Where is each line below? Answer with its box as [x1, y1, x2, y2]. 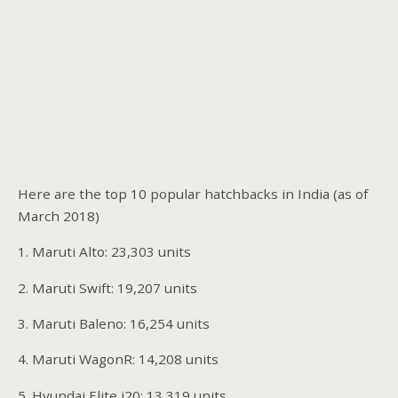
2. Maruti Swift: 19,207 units [18, 278, 197, 297]
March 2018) [18, 207, 99, 226]
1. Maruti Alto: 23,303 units [18, 243, 191, 261]
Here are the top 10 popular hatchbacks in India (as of [18, 185, 368, 203]
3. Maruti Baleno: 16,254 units [18, 314, 210, 333]
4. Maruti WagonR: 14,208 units [18, 350, 219, 369]
